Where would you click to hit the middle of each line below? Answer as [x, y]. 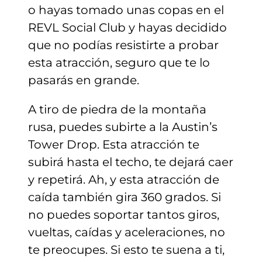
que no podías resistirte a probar [123, 45]
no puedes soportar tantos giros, [124, 214]
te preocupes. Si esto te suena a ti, [126, 249]
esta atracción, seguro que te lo [119, 62]
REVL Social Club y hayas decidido [127, 27]
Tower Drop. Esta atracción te [114, 144]
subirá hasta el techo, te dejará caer [131, 162]
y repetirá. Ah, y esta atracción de [124, 179]
